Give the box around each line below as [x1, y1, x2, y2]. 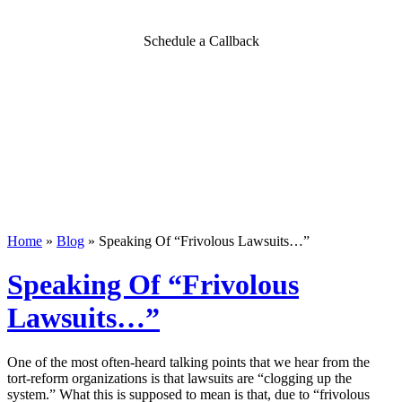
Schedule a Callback [143, 33, 259, 48]
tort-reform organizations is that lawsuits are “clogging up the [7, 370, 352, 386]
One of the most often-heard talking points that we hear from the [7, 354, 370, 370]
